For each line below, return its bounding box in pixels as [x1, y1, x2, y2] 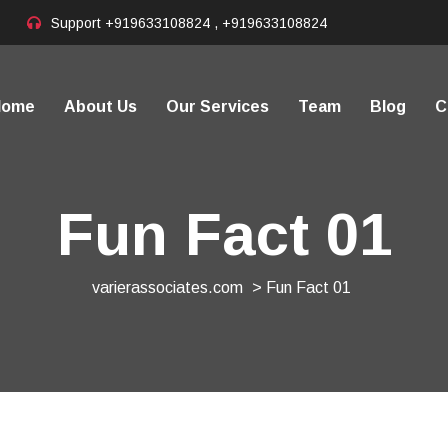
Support [51, 14, 105, 31]
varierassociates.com [92, 279, 243, 296]
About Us [64, 98, 137, 115]
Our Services [166, 98, 269, 115]
